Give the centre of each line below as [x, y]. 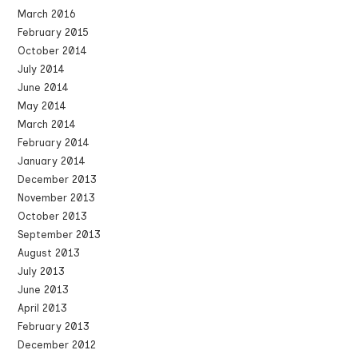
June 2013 [44, 290]
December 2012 [57, 345]
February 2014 [54, 143]
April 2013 [43, 308]
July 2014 [42, 69]
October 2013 [53, 216]
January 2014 [52, 161]
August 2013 [49, 253]
